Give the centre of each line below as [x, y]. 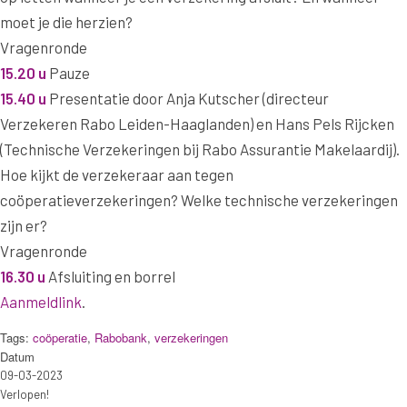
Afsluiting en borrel [112, 277]
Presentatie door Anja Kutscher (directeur [188, 99]
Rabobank [121, 337]
